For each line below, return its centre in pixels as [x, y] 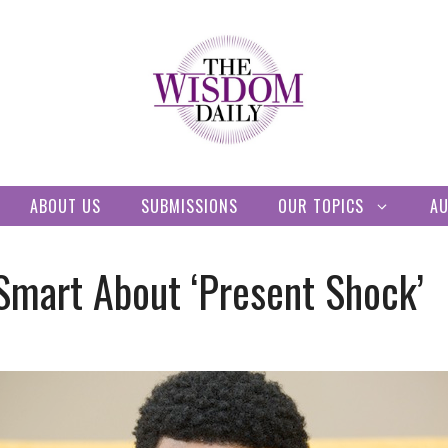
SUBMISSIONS [189, 205]
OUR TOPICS [321, 205]
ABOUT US [65, 205]
